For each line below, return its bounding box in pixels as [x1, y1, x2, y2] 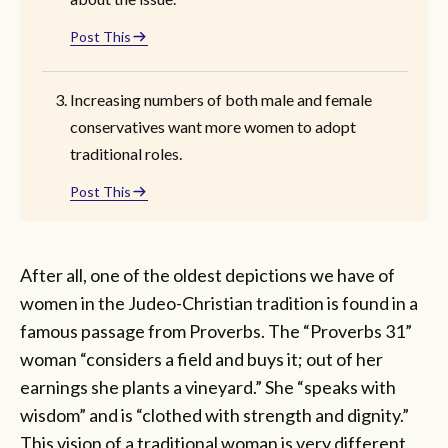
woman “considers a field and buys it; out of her [20, 347, 383, 370]
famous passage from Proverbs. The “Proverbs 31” [20, 319, 412, 342]
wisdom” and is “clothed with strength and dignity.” [20, 403, 409, 426]
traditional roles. [70, 143, 185, 163]
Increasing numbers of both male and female [70, 89, 372, 109]
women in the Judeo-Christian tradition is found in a [20, 291, 418, 314]
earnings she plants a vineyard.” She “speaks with [20, 375, 396, 398]
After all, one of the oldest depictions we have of [20, 263, 395, 286]
